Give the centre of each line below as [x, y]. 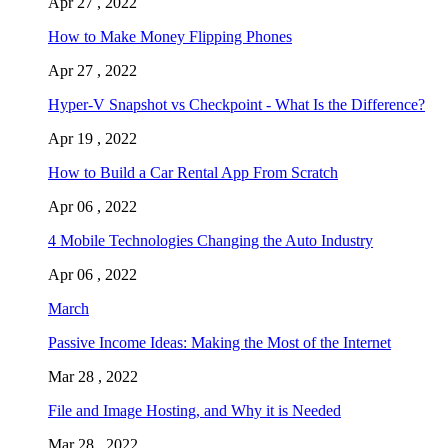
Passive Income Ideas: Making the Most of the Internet [219, 343]
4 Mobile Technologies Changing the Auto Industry [210, 241]
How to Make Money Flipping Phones [170, 37]
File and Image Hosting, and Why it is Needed [194, 411]
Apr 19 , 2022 [92, 139]
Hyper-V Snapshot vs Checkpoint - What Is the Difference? [236, 105]
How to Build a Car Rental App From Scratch [193, 173]
